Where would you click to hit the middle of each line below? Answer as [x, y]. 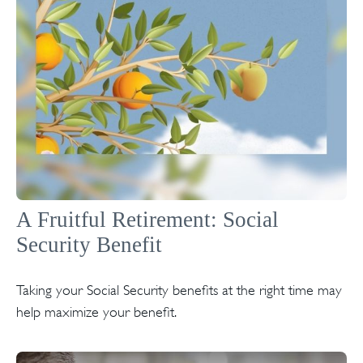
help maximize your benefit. [96, 312]
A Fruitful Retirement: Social [147, 219]
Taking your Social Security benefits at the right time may [179, 290]
